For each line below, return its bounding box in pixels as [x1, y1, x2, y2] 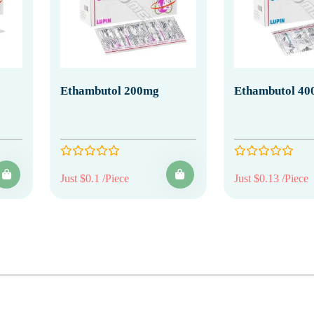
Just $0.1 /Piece [60, 172, 129, 184]
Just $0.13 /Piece [233, 172, 308, 184]
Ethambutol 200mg [60, 83, 159, 97]
